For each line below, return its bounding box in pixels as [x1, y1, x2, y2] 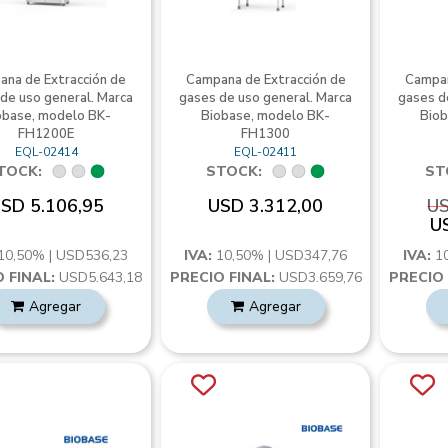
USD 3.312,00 [208, 194, 324, 218]
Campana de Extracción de [185, 71, 346, 89]
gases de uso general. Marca [179, 89, 353, 107]
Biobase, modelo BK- [201, 107, 331, 125]
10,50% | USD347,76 [216, 246, 348, 265]
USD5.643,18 [55, 268, 143, 287]
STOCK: [205, 162, 262, 181]
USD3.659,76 [274, 268, 362, 287]
